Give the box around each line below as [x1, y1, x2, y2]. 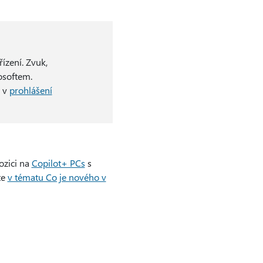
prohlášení [9, 84, 52, 96]
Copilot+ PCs [31, 157, 85, 169]
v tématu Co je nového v [7, 171, 106, 183]
